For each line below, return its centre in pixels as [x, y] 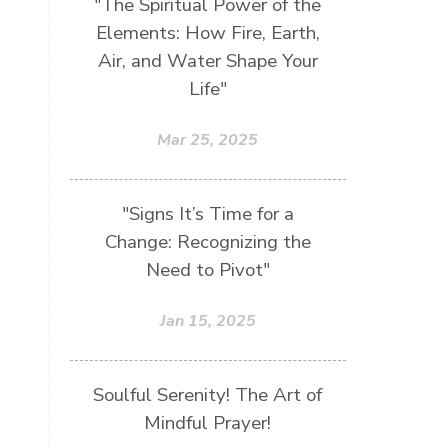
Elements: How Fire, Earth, [207, 32]
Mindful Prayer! [208, 422]
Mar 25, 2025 [208, 139]
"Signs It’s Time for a [207, 213]
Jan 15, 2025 [207, 320]
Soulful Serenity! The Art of [208, 394]
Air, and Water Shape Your [207, 60]
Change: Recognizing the [207, 241]
